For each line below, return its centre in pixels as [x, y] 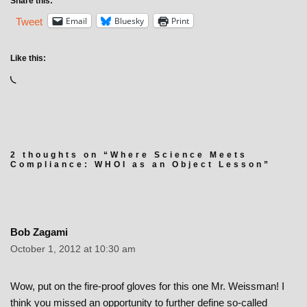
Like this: [28, 59]
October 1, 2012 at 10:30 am [73, 249]
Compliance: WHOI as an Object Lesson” [140, 165]
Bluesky [129, 21]
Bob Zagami [39, 232]
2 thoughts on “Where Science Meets [129, 155]
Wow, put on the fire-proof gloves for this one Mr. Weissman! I [147, 286]
